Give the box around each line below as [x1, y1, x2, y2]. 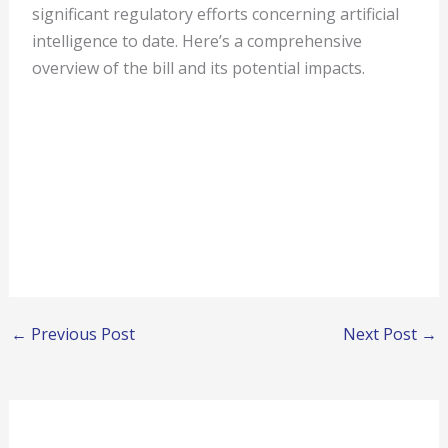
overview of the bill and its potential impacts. [32, 56, 366, 79]
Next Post [343, 323, 422, 346]
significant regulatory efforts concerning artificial [32, 2, 400, 25]
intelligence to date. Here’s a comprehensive [32, 29, 363, 52]
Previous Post [26, 323, 135, 346]
